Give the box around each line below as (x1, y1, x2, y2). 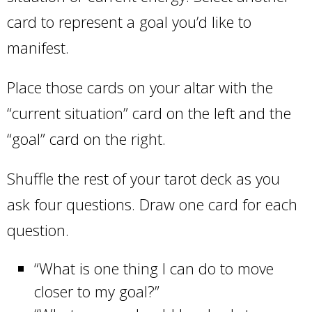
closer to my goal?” (33, 281, 164, 302)
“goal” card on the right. (7, 128, 170, 149)
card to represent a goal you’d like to (7, 11, 251, 32)
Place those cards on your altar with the (7, 77, 273, 97)
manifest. (7, 37, 73, 58)
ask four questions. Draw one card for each (7, 194, 297, 214)
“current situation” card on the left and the (7, 102, 291, 123)
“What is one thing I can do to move (33, 258, 274, 279)
